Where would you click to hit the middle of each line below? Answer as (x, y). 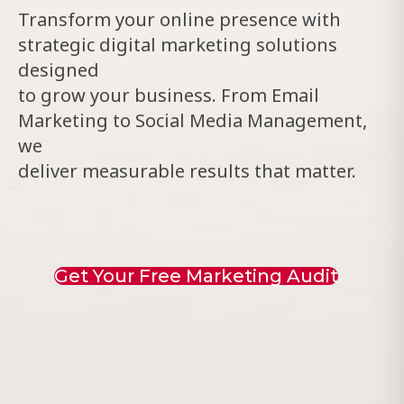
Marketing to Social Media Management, (192, 120)
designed (58, 69)
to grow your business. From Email (168, 95)
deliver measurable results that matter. (187, 170)
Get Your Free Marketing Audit (196, 275)
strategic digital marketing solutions (177, 44)
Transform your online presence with (179, 19)
